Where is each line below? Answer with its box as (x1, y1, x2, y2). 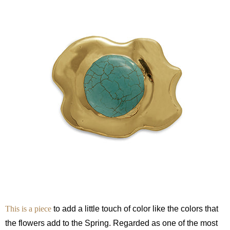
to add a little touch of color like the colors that (51, 204, 218, 214)
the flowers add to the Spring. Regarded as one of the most (5, 219, 218, 228)
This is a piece (5, 204, 51, 214)
